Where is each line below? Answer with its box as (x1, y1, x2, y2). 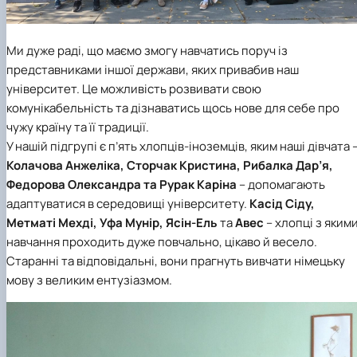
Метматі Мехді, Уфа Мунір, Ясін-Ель (6, 214, 220, 232)
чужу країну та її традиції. (6, 119, 149, 136)
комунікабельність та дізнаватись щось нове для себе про (6, 100, 339, 117)
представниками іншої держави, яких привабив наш (6, 61, 299, 79)
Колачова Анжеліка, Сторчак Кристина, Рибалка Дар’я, (6, 157, 333, 175)
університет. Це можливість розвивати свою (6, 80, 261, 98)
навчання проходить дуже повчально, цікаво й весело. (6, 233, 317, 251)
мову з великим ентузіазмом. (6, 272, 172, 289)
